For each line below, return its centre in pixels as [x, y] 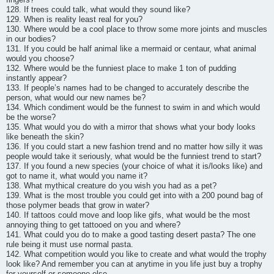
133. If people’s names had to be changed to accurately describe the [128, 88]
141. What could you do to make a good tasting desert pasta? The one [131, 235]
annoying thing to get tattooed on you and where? [93, 225]
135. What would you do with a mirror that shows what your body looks [131, 127]
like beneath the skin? [45, 137]
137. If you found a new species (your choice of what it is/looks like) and [134, 166]
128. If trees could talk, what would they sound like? [98, 9]
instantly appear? [36, 78]
